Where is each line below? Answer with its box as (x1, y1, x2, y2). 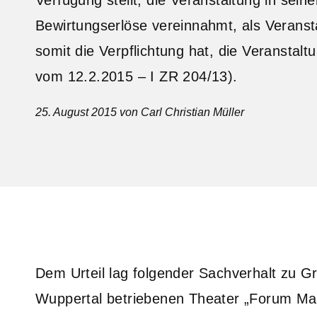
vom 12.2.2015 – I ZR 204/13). (35, 68, 238, 84)
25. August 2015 (35, 105, 117, 118)
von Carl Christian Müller (117, 105, 244, 118)
